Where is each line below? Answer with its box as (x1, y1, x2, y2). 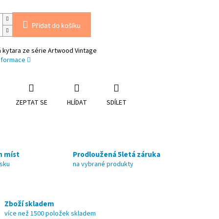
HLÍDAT (66, 98, 87, 108)
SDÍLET (106, 98, 127, 108)
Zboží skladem (4, 198, 54, 209)
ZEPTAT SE (15, 98, 47, 108)
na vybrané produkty (73, 159, 133, 169)
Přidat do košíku (31, 21, 81, 30)
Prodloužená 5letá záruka (73, 149, 160, 160)
